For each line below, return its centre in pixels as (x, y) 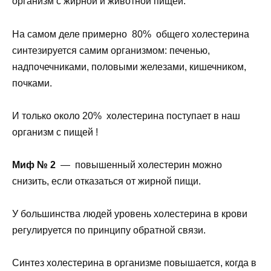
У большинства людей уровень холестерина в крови (130, 214)
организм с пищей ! (55, 132)
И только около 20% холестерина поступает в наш (126, 116)
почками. (32, 83)
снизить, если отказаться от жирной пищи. (106, 181)
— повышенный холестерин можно (139, 165)
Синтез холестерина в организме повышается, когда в (134, 263)
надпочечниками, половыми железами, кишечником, (129, 67)
